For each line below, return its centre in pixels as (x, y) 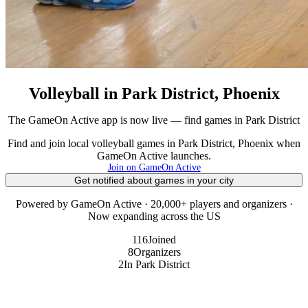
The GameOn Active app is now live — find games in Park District (154, 120)
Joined (162, 239)
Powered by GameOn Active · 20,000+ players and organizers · (154, 203)
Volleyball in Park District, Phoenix (154, 93)
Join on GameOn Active (154, 167)
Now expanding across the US (154, 216)
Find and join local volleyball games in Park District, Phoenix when (154, 143)
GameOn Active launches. (154, 155)
